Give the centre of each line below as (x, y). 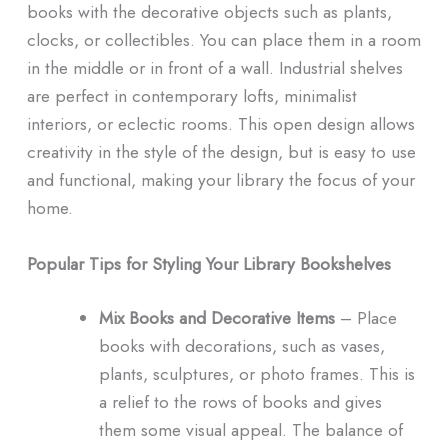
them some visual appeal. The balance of (250, 429)
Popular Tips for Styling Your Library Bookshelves (208, 263)
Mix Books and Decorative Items (216, 317)
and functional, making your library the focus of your (220, 179)
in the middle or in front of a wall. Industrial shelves (214, 67)
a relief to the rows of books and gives (240, 401)
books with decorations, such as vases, (241, 345)
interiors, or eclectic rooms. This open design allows (220, 123)
